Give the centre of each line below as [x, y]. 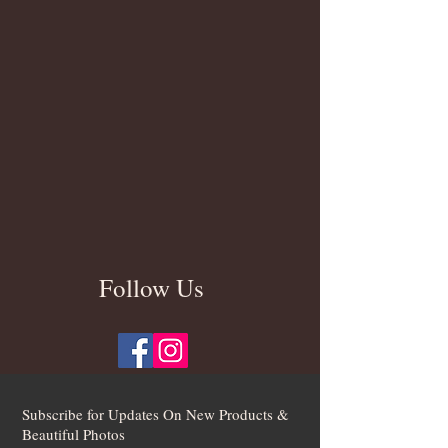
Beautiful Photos [73, 434]
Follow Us [151, 287]
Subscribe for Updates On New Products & [155, 414]
